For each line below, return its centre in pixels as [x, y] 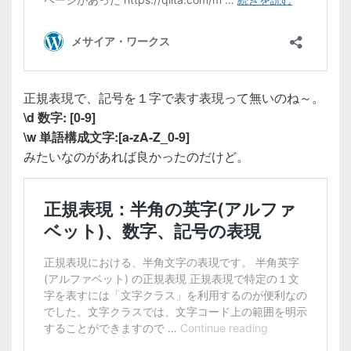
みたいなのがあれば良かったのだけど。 [136, 156]
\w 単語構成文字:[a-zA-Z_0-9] [107, 136]
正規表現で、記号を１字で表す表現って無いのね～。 [174, 97]
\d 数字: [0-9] [60, 117]
